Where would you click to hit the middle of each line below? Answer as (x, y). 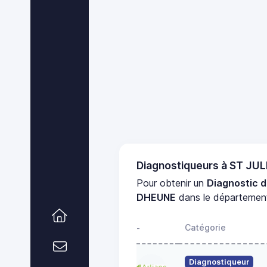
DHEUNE (156, 197)
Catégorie (205, 227)
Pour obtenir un (172, 183)
